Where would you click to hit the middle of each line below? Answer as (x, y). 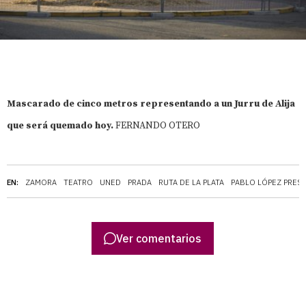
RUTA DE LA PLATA (191, 182)
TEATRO (78, 182)
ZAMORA (41, 182)
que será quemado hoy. (61, 125)
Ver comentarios (159, 238)
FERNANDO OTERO (158, 125)
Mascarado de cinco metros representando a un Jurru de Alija (151, 103)
